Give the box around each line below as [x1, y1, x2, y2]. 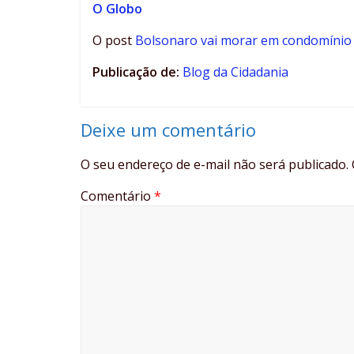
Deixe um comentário [81, 118, 256, 142]
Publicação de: [92, 63, 183, 81]
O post [92, 32, 135, 50]
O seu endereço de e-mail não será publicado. [81, 156, 348, 174]
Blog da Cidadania [183, 63, 288, 81]
